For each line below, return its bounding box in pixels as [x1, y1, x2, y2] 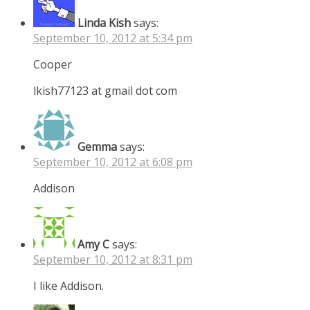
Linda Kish [77, 15, 131, 30]
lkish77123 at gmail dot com [33, 82, 177, 98]
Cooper [33, 56, 72, 72]
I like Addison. [33, 277, 104, 293]
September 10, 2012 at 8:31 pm [33, 251, 192, 267]
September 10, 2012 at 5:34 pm [33, 30, 192, 46]
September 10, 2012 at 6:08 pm [33, 154, 192, 170]
